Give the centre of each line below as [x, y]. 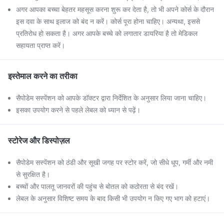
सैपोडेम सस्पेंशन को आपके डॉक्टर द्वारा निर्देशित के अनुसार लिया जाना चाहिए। [111, 98]
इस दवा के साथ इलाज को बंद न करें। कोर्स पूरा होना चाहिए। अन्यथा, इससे [108, 21]
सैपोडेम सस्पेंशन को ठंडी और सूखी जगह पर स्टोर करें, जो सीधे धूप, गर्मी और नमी [114, 162]
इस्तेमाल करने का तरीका [43, 76]
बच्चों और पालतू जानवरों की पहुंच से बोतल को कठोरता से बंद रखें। [97, 186]
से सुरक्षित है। [33, 174]
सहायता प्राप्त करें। [40, 45]
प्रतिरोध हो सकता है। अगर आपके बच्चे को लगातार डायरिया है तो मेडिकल [107, 33]
